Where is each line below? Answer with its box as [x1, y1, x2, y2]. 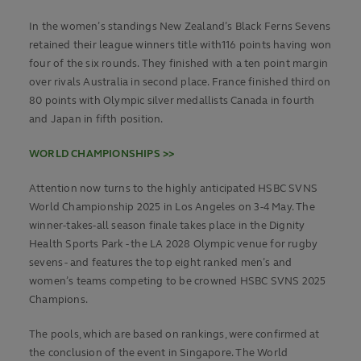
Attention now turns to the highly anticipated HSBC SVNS [29, 182, 318, 196]
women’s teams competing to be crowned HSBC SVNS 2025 [29, 275, 326, 288]
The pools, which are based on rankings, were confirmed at [29, 328, 320, 342]
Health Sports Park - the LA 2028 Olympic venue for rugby [29, 238, 318, 251]
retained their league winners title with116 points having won [29, 39, 332, 52]
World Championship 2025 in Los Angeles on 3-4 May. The [29, 201, 315, 214]
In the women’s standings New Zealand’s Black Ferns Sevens [29, 20, 331, 34]
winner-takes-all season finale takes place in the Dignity [29, 219, 305, 233]
